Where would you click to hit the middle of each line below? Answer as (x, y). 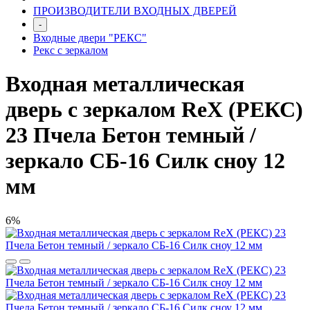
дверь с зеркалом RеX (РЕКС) (154, 110)
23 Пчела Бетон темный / (131, 135)
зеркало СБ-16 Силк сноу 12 (145, 161)
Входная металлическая (125, 84)
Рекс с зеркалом (71, 50)
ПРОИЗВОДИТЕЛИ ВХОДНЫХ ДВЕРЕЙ (135, 11)
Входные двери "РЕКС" (90, 38)
